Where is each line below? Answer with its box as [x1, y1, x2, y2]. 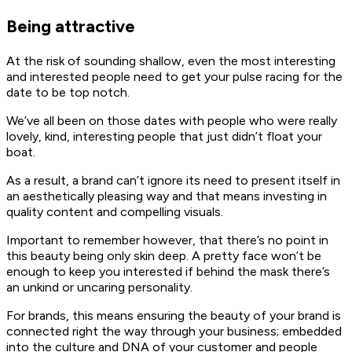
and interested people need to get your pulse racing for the [6, 68, 343, 84]
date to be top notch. [6, 84, 130, 100]
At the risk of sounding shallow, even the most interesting [6, 53, 335, 68]
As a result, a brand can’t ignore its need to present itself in [6, 172, 340, 188]
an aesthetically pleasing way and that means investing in [6, 188, 327, 203]
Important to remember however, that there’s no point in [6, 232, 328, 247]
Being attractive [6, 15, 135, 37]
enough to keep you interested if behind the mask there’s [6, 263, 330, 279]
